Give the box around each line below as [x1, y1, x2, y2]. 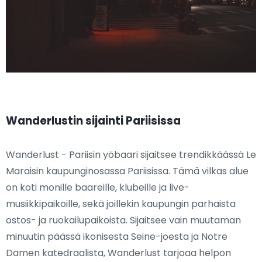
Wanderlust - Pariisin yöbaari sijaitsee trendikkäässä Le [6, 148, 256, 162]
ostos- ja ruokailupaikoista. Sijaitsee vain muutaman [6, 213, 241, 227]
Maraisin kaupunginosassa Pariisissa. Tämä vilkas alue [6, 164, 249, 178]
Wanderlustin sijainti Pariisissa [6, 113, 181, 129]
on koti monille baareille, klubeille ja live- [6, 181, 189, 195]
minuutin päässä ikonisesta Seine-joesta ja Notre [6, 230, 227, 244]
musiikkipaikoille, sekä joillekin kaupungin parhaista [6, 197, 236, 211]
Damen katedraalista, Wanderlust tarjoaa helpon [6, 246, 231, 260]
